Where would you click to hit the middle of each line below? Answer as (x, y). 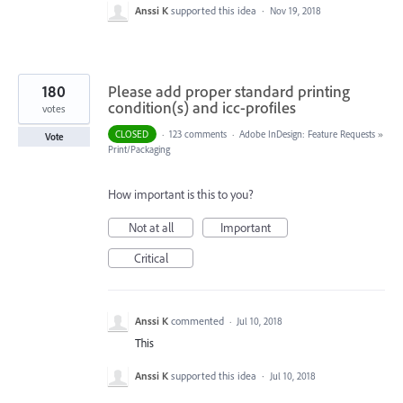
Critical (151, 258)
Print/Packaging (139, 149)
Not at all (151, 227)
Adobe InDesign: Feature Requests (307, 134)
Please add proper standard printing (229, 91)
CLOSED (132, 134)
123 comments (197, 134)
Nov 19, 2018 (296, 10)
